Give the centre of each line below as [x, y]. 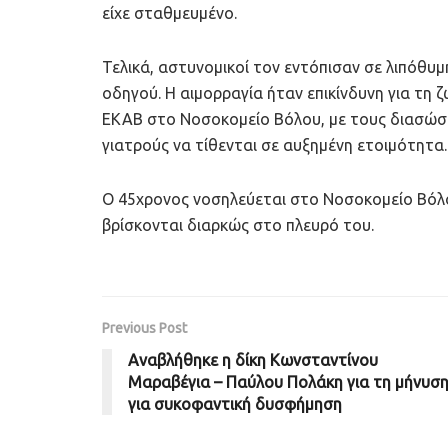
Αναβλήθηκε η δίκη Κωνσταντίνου [253, 360]
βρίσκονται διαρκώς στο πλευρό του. [238, 225]
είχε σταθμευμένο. [169, 13]
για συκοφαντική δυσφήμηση [235, 404]
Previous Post [144, 328]
